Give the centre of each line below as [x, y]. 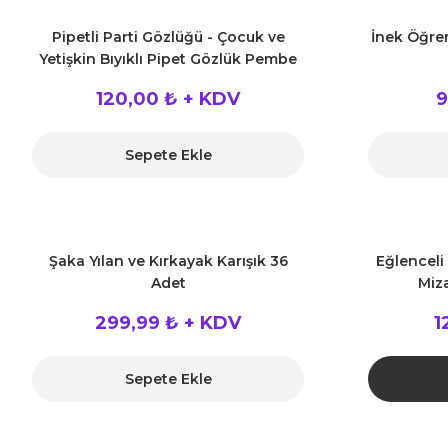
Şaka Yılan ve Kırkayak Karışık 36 [168, 261]
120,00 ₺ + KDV [168, 99]
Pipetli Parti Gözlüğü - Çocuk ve [168, 37]
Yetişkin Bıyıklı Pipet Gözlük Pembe [168, 59]
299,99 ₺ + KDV [168, 323]
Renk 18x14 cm [168, 81]
